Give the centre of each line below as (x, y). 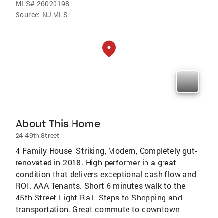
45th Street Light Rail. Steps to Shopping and (99, 197)
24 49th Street (37, 135)
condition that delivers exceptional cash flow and (106, 174)
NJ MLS (55, 14)
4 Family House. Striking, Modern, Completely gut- (106, 150)
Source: (28, 14)
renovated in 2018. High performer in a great (96, 162)
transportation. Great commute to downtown (98, 209)
